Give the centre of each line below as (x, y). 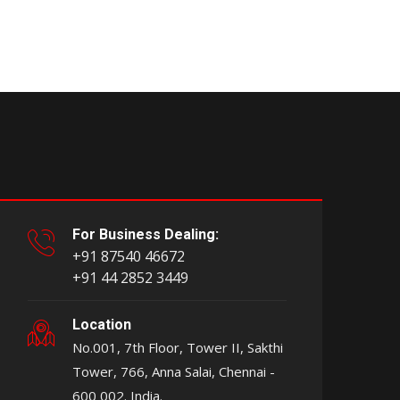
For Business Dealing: (146, 235)
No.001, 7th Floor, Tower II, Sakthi (178, 348)
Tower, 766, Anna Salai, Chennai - (174, 372)
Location (102, 325)
